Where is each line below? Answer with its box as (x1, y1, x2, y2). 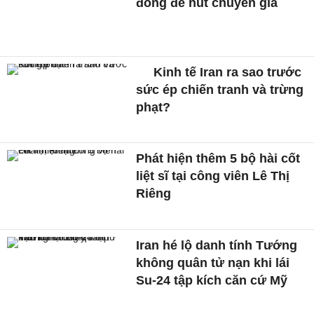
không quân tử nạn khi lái (136, 256, 290, 271)
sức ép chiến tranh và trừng (136, 82, 304, 97)
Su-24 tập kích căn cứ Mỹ (136, 273, 288, 288)
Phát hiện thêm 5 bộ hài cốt (136, 151, 301, 166)
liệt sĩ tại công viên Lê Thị (136, 169, 290, 184)
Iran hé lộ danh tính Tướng (136, 238, 298, 253)
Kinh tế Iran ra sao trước (150, 64, 302, 79)
